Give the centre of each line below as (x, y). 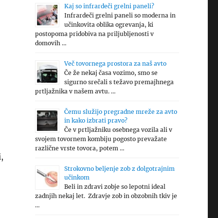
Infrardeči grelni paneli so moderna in (120, 15)
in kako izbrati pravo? (96, 120)
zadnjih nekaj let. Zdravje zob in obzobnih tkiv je (106, 196)
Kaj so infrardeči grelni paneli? (109, 6)
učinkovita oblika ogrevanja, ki (109, 25)
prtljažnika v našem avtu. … (75, 91)
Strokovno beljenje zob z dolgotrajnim (119, 169)
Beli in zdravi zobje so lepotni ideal (115, 187)
